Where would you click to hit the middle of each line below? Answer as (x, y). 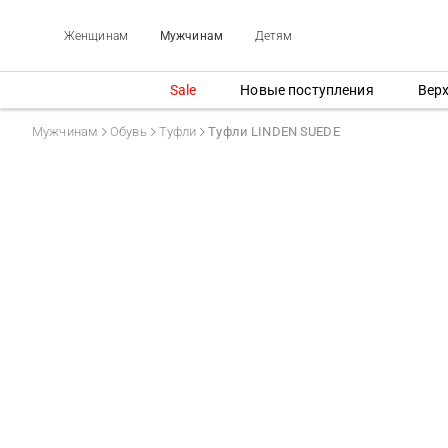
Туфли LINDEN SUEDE (274, 131)
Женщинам (96, 35)
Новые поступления (307, 89)
